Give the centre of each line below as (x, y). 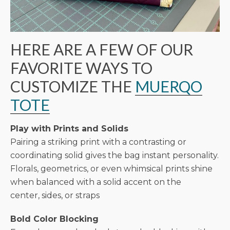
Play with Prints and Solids (69, 128)
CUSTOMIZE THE (73, 86)
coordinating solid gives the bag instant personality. (114, 155)
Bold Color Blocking (54, 219)
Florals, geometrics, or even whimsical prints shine (111, 168)
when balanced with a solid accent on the (96, 182)
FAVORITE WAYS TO (81, 68)
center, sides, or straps (55, 195)
